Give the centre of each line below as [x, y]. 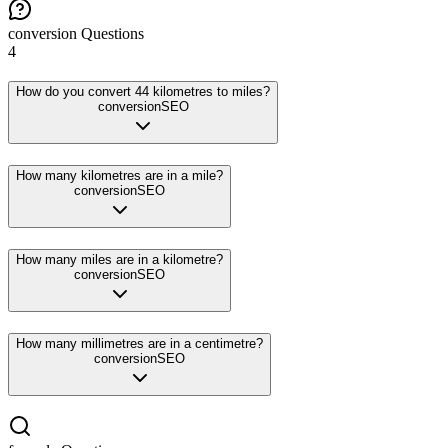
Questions [110, 33]
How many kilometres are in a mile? [119, 176]
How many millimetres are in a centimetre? [139, 343]
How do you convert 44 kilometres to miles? [143, 92]
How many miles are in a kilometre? [119, 259]
